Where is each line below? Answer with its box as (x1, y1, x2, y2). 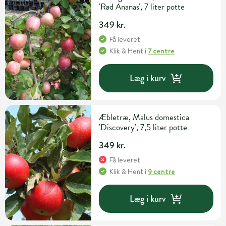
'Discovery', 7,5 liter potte (99, 121, 188, 134)
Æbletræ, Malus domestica (99, 111, 190, 124)
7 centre (148, 46, 175, 56)
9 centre (148, 166, 176, 177)
